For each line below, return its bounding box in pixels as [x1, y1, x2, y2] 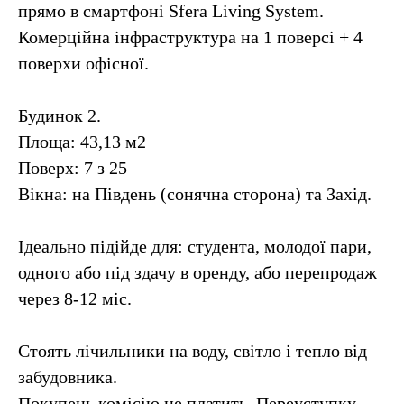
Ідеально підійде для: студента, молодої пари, [18, 236, 372, 256]
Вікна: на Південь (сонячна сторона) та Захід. [18, 184, 372, 204]
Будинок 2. [18, 106, 101, 125]
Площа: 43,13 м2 [18, 132, 146, 151]
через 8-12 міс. [18, 289, 132, 308]
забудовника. [18, 367, 117, 387]
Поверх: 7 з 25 [18, 158, 127, 178]
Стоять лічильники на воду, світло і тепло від [18, 341, 367, 361]
